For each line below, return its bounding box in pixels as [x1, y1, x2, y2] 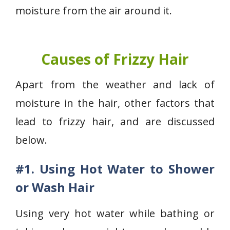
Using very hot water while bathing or [15, 206, 215, 220]
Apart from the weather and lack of [15, 78, 215, 91]
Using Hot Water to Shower [39, 160, 215, 177]
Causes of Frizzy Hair [41, 49, 189, 69]
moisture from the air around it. [15, 4, 172, 17]
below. [15, 133, 47, 147]
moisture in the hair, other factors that [15, 96, 215, 110]
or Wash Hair [15, 179, 94, 196]
